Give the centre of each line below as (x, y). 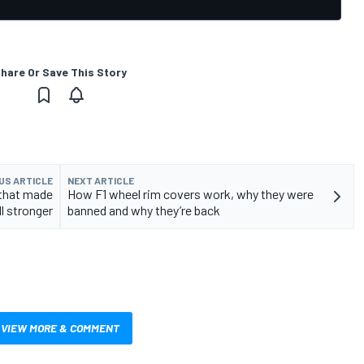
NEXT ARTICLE (101, 180)
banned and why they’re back (144, 210)
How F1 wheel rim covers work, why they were (191, 193)
